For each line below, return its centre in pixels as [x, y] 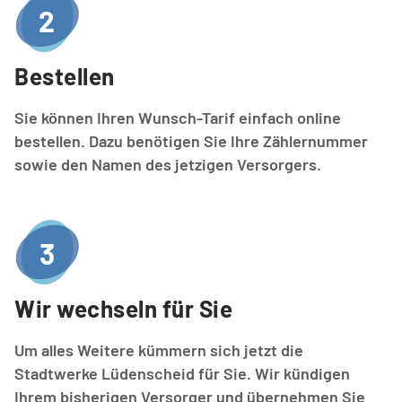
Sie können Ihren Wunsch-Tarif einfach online [178, 117]
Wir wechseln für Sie [124, 308]
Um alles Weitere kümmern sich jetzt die [159, 350]
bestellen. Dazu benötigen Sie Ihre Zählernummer [191, 140]
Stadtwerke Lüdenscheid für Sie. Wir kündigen [182, 373]
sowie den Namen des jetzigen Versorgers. [168, 164]
